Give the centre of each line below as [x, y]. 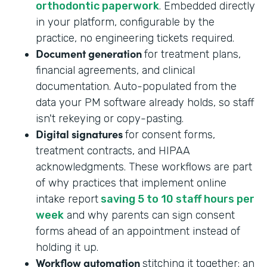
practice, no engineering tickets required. [135, 38]
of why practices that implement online [131, 183]
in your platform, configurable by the [125, 22]
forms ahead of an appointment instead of [138, 231]
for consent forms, [170, 134]
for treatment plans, [193, 54]
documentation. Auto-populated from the [136, 86]
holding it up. [67, 247]
